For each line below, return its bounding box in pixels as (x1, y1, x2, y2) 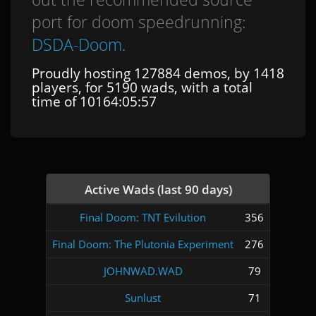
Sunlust (125, 290, 161, 305)
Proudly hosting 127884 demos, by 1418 (32, 64, 284, 83)
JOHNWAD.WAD (103, 263, 183, 278)
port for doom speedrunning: (32, 11, 245, 33)
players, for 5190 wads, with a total (32, 78, 253, 97)
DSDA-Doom (32, 33, 122, 56)
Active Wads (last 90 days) (84, 181, 232, 197)
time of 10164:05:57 (32, 92, 157, 111)
